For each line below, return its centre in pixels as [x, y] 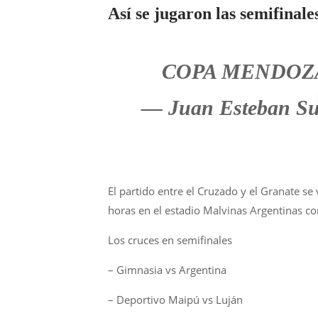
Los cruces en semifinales [170, 240]
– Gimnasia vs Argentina [167, 270]
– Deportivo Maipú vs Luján [175, 300]
